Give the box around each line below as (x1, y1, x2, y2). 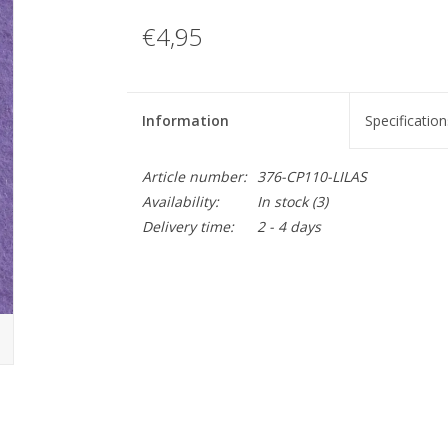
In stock (256, 192, 308, 211)
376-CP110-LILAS (256, 167, 367, 186)
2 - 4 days (256, 217, 321, 236)
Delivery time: (141, 217, 234, 236)
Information (141, 111, 229, 130)
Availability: (141, 192, 219, 211)
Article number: (141, 167, 247, 186)
